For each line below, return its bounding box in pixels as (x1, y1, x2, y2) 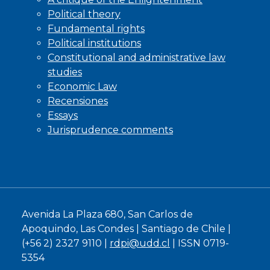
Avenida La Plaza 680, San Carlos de (22, 209, 193, 221)
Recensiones (48, 95, 108, 107)
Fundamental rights (48, 23, 145, 35)
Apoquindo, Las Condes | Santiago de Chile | (22, 223, 231, 235)
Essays (48, 110, 78, 122)
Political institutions (48, 37, 141, 49)
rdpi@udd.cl (110, 237, 170, 250)
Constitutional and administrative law (48, 52, 225, 64)
